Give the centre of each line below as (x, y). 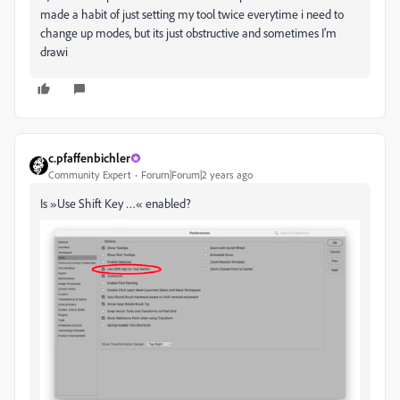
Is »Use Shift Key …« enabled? (117, 204)
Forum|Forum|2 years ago (197, 175)
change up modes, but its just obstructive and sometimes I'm (188, 33)
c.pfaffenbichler (89, 158)
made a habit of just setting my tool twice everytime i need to (192, 14)
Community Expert (90, 175)
